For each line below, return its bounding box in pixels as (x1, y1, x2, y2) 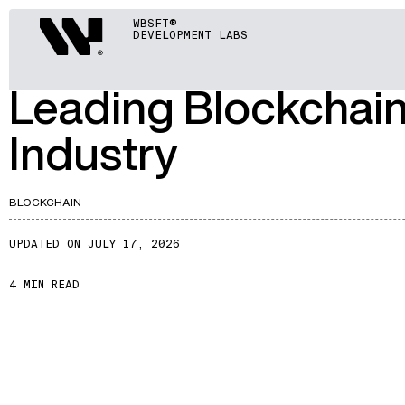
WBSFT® (133, 17, 177, 30)
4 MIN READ (9, 278, 80, 291)
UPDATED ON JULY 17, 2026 (9, 237, 180, 250)
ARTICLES (16, 11, 73, 24)
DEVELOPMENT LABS (133, 29, 248, 42)
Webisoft (70, 14, 129, 35)
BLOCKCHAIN (9, 193, 81, 210)
